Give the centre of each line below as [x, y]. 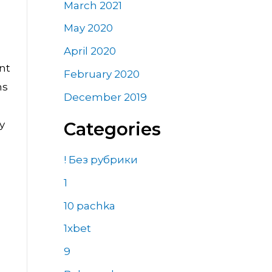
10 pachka [89, 206]
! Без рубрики [100, 160]
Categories [112, 129]
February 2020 [101, 74]
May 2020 [88, 28]
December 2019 [105, 97]
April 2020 [90, 51]
